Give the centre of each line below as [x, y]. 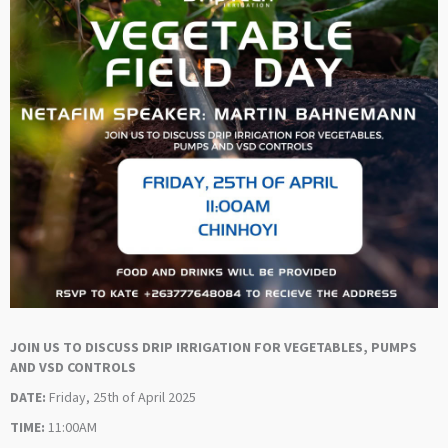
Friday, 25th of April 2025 [121, 398]
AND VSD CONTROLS [73, 368]
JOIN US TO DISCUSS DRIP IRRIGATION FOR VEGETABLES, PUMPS [213, 348]
